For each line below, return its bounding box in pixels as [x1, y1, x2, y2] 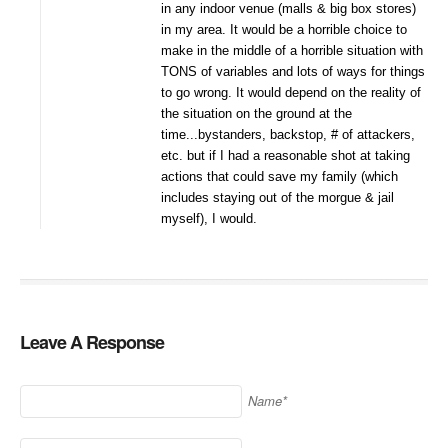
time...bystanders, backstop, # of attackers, [161, 127, 415, 143]
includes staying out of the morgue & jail [161, 190, 394, 206]
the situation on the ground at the [161, 106, 352, 122]
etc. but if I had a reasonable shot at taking [161, 148, 410, 164]
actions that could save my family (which [161, 169, 398, 185]
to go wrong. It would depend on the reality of [161, 85, 421, 101]
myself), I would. [161, 211, 257, 227]
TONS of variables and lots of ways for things [161, 64, 425, 80]
